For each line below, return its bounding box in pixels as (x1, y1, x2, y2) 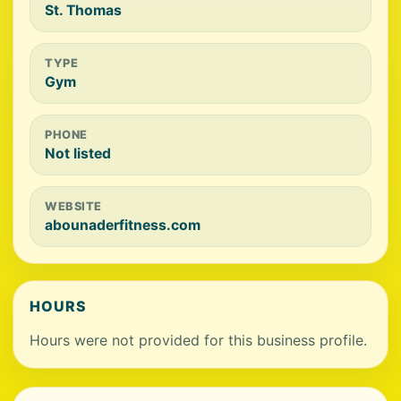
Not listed (45, 145, 111, 162)
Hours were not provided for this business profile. (30, 331, 367, 349)
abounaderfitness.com (45, 217, 200, 234)
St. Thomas (45, 2, 122, 19)
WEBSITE (45, 200, 102, 213)
